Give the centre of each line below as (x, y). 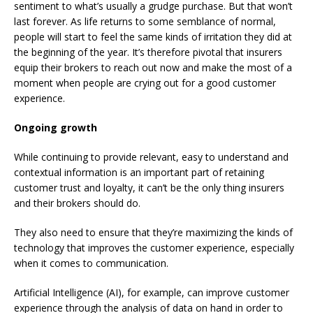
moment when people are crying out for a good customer (145, 82)
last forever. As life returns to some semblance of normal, (145, 21)
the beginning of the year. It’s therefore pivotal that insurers (148, 52)
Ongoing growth (56, 127)
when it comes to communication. (91, 263)
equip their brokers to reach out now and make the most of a (153, 67)
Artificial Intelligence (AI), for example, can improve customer (152, 292)
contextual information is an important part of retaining (139, 172)
